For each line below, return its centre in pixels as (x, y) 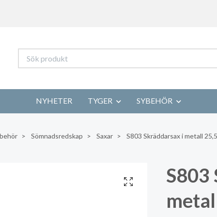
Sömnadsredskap (57, 136)
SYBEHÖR (155, 101)
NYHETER (54, 101)
